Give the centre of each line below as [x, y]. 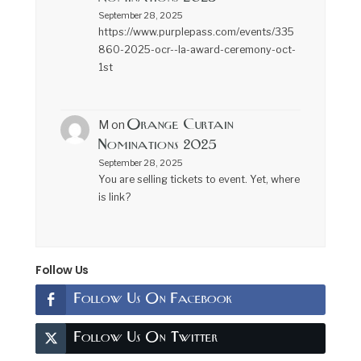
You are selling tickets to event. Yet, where [199, 179]
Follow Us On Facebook [154, 300]
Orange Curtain [180, 125]
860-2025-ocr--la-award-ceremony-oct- [197, 50]
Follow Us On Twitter [146, 338]
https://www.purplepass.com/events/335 [196, 32]
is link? [114, 197]
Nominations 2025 [157, 145]
